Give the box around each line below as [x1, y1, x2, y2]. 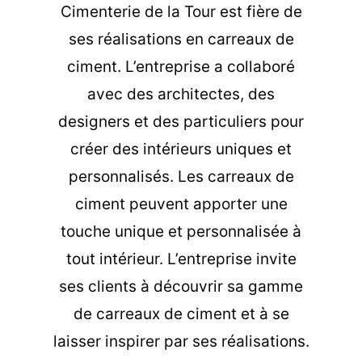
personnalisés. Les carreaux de [68, 167, 294, 187]
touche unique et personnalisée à [61, 222, 301, 242]
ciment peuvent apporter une [74, 195, 288, 214]
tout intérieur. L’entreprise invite [65, 250, 297, 269]
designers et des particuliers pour [58, 112, 304, 132]
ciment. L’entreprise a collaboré [67, 57, 295, 77]
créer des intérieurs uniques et [70, 140, 292, 159]
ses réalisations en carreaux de [68, 30, 294, 49]
